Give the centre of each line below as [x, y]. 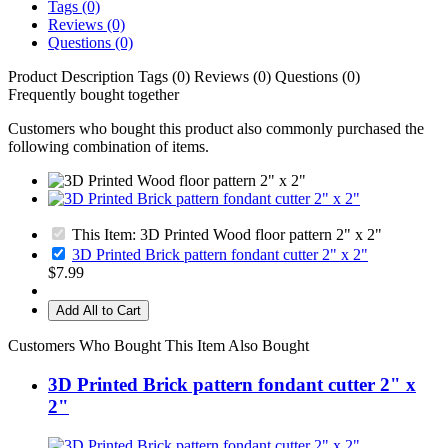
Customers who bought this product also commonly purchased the [216, 129]
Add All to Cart [98, 311]
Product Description [71, 77]
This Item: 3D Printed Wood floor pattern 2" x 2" [225, 235]
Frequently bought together [93, 95]
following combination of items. [108, 147]
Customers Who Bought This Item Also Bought [158, 346]
